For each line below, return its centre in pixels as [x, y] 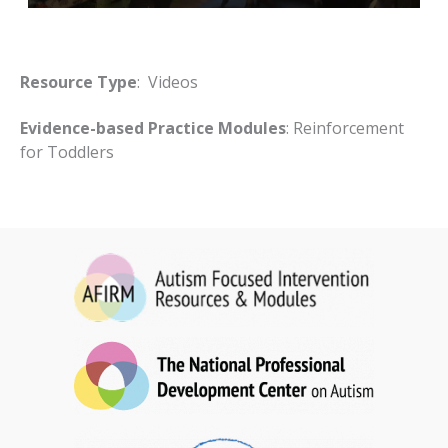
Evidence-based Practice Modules [153, 127]
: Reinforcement [345, 127]
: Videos [167, 81]
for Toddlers [67, 151]
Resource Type [78, 81]
